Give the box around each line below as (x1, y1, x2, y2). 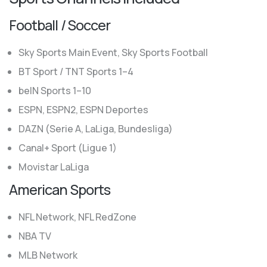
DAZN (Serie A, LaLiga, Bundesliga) (18, 122, 173, 135)
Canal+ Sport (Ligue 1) (18, 141, 117, 154)
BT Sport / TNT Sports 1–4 (18, 65, 133, 78)
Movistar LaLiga (18, 160, 89, 173)
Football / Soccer (9, 15, 111, 35)
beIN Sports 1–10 (18, 84, 91, 97)
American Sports (9, 180, 110, 199)
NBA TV (18, 229, 51, 243)
